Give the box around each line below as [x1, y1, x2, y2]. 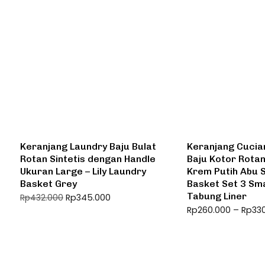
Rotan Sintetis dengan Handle [20, 153, 156, 164]
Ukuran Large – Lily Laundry [20, 165, 146, 177]
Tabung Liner [187, 190, 247, 202]
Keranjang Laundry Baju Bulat [20, 140, 156, 152]
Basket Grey [20, 177, 77, 189]
